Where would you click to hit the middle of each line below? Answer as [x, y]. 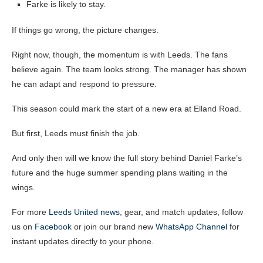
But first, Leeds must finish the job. [76, 134]
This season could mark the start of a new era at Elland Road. [127, 109]
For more [30, 212]
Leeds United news [84, 212]
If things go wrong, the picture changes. [85, 30]
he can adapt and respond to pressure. [84, 84]
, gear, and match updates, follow [181, 212]
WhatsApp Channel [191, 227]
